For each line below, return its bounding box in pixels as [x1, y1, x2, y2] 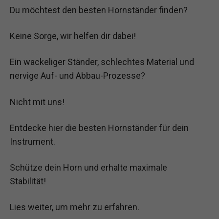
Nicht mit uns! [10, 96, 65, 107]
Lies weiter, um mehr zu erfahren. [10, 202, 139, 213]
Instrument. [10, 136, 55, 147]
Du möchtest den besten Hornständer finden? [10, 5, 188, 15]
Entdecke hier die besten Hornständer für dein [10, 122, 189, 133]
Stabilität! [10, 175, 46, 186]
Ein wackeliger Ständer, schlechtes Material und [10, 57, 194, 67]
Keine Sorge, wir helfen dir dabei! [10, 31, 136, 42]
